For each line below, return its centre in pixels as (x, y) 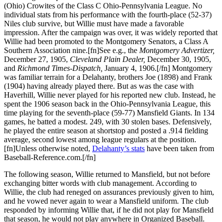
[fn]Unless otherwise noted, (48, 148)
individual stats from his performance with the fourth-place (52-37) (108, 14)
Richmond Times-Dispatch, (61, 68)
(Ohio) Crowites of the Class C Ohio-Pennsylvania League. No (103, 5)
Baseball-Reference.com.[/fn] (50, 157)
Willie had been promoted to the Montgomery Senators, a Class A (106, 41)
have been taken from (179, 148)
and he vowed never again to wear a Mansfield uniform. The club (106, 201)
